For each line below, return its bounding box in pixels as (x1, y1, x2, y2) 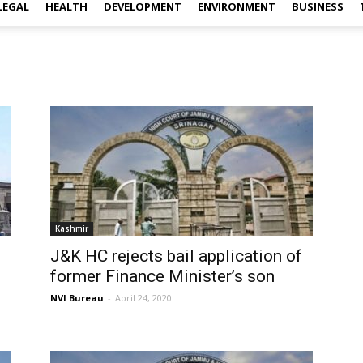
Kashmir (55, 223, 88, 234)
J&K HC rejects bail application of (50, 246, 302, 266)
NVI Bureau (50, 292, 104, 304)
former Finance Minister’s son (50, 267, 275, 286)
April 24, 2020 (115, 292, 172, 304)
